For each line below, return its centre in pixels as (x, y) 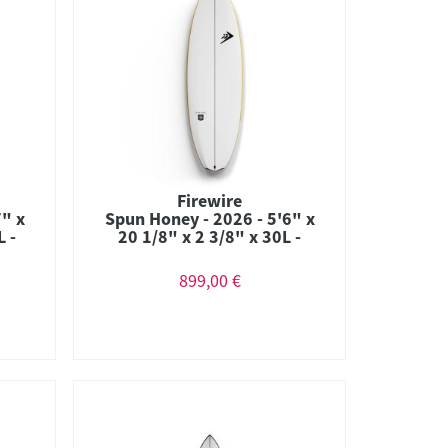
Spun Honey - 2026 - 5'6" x (209, 218)
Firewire (210, 200)
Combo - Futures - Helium (210, 254)
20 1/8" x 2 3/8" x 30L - (210, 236)
